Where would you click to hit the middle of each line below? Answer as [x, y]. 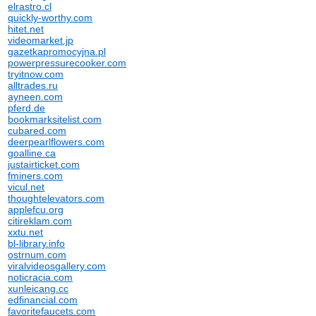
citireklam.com [40, 221]
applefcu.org [36, 209]
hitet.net [26, 29]
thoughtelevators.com [56, 198]
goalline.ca [32, 153]
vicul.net [26, 187]
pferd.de [27, 108]
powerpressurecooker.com [67, 63]
